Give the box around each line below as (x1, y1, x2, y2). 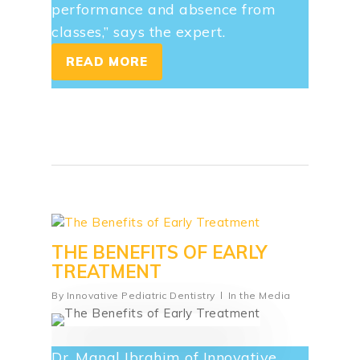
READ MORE (66, 53, 149, 69)
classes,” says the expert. (51, 22, 226, 41)
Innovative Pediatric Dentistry (66, 288, 215, 301)
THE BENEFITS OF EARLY (51, 240, 267, 264)
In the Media (227, 288, 291, 301)
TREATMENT (51, 260, 162, 283)
